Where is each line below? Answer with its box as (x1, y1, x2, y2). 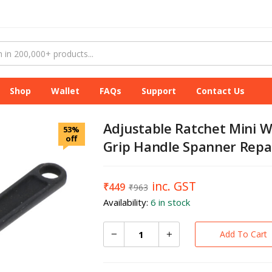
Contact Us (196, 85, 245, 97)
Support (141, 85, 176, 97)
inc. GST (151, 178, 196, 194)
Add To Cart (219, 228, 267, 240)
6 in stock (150, 196, 190, 208)
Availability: (103, 196, 151, 208)
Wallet (51, 85, 80, 97)
